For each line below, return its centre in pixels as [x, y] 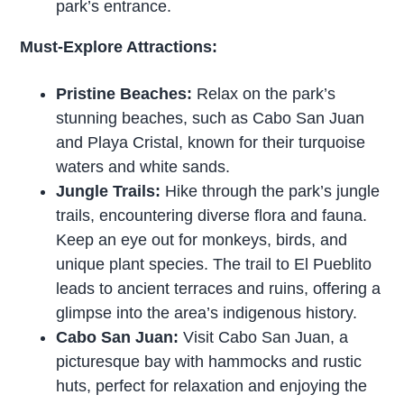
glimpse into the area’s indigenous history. [207, 313]
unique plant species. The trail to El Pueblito [214, 265]
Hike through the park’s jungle [273, 192]
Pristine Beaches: [127, 94]
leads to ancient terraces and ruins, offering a [219, 289]
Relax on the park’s [266, 94]
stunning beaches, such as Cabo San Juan [211, 119]
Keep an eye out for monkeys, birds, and [202, 240]
